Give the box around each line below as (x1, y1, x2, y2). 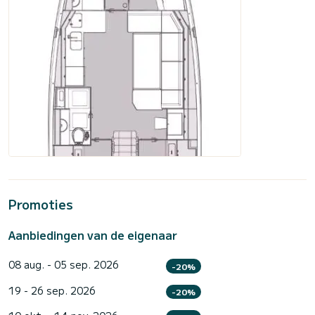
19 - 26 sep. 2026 (8, 283, 96, 297)
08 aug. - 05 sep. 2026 (8, 257, 119, 272)
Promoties (8, 195, 73, 214)
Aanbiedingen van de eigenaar (8, 226, 177, 244)
